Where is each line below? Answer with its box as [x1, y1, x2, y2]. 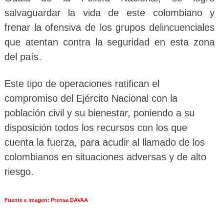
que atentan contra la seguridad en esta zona [4, 36, 215, 47]
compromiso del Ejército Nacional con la [4, 92, 177, 104]
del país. [4, 51, 42, 62]
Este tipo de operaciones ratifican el [4, 78, 159, 89]
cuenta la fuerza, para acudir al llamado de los [4, 136, 205, 148]
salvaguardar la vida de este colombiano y [4, 7, 215, 18]
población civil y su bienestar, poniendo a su [4, 107, 195, 118]
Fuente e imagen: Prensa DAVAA [4, 197, 88, 203]
